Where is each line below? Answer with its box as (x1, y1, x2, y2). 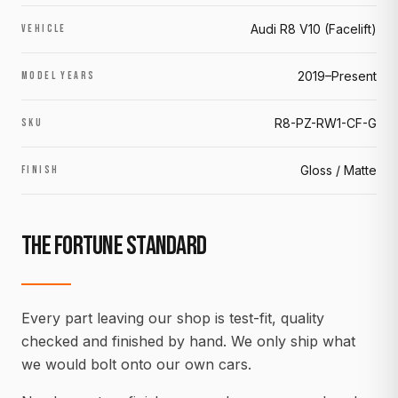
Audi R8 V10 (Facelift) (251, 20, 377, 36)
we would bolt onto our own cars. (21, 354, 251, 373)
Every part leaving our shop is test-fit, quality (21, 308, 324, 327)
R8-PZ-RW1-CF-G (275, 115, 377, 131)
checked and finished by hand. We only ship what (21, 331, 355, 350)
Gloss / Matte (300, 162, 377, 178)
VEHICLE (21, 21, 67, 36)
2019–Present (298, 68, 377, 84)
